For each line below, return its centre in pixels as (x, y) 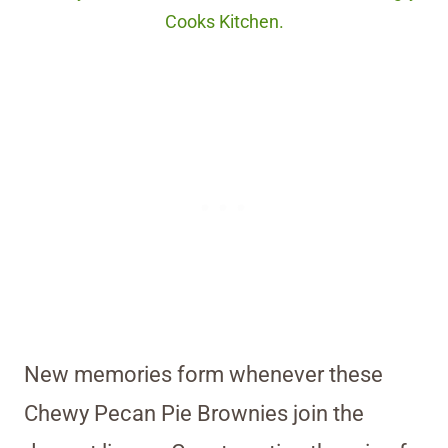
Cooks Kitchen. (224, 22)
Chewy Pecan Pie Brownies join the (194, 414)
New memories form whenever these (203, 375)
